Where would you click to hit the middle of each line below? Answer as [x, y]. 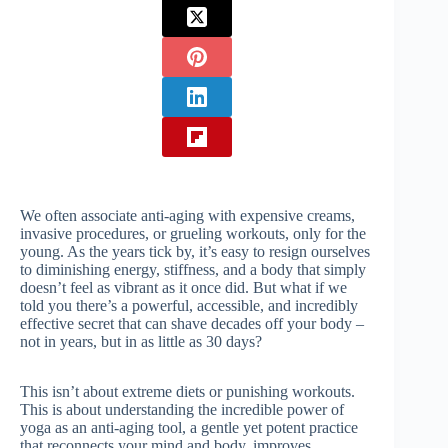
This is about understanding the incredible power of [182, 409]
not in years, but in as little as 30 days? [141, 341]
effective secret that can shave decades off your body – [192, 323]
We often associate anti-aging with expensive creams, [187, 215]
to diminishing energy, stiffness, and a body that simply [193, 269]
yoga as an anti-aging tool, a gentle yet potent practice [189, 427]
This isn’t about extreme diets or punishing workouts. [187, 391]
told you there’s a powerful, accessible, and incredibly [189, 305]
